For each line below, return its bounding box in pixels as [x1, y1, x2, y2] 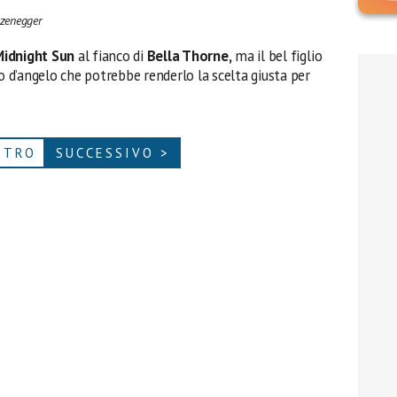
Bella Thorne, [146, 46, 232, 66]
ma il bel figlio [231, 46, 323, 66]
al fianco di [74, 46, 147, 66]
